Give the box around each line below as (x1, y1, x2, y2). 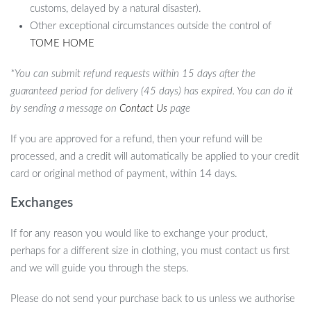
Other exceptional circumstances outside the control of (30, 21, 272, 32)
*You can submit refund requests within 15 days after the (10, 69, 255, 80)
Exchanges (10, 196, 73, 210)
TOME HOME (30, 38, 95, 49)
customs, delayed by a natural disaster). (30, 3, 202, 15)
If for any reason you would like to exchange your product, (10, 228, 267, 239)
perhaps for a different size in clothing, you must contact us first (10, 246, 289, 257)
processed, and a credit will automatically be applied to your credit (10, 151, 299, 162)
